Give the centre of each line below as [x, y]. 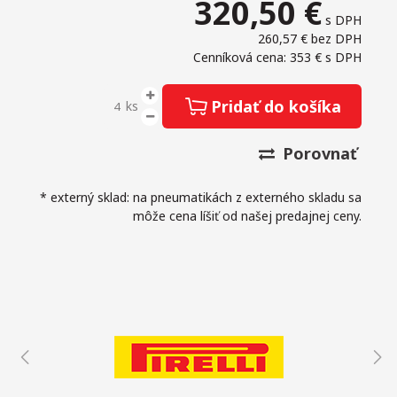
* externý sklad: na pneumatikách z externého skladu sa [201, 198]
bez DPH [336, 39]
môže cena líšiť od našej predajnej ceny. [247, 216]
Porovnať [318, 154]
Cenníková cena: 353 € [259, 58]
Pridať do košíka [276, 107]
